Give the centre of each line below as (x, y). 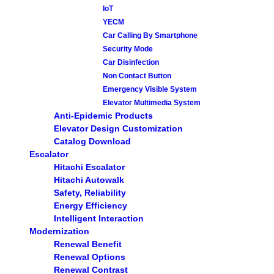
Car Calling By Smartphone (150, 35)
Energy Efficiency (91, 206)
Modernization (59, 231)
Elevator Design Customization (118, 129)
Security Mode (128, 49)
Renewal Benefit (88, 244)
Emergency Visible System (150, 89)
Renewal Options (90, 257)
